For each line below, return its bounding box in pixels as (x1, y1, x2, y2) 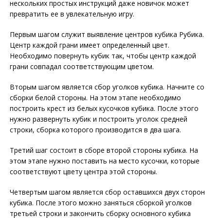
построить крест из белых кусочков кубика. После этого (10, 103, 199, 113)
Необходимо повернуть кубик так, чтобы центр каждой (10, 51, 196, 60)
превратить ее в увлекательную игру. (10, 9, 134, 18)
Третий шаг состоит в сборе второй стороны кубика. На (10, 145, 198, 155)
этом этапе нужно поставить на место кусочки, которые (10, 156, 200, 165)
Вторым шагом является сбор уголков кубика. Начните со (10, 82, 204, 91)
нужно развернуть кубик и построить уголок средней (10, 114, 187, 124)
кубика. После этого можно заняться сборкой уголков (10, 198, 192, 207)
